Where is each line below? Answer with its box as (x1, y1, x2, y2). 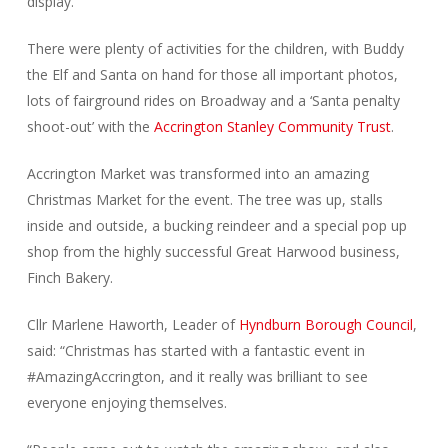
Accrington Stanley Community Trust (153, 117, 391, 137)
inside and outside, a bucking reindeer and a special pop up (26, 216, 407, 236)
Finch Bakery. (26, 268, 113, 288)
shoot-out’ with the (26, 117, 154, 137)
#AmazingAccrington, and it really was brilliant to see (26, 367, 368, 387)
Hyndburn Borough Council (238, 315, 413, 335)
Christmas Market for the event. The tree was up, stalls (26, 190, 383, 210)
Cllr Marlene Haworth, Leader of (26, 315, 239, 335)
